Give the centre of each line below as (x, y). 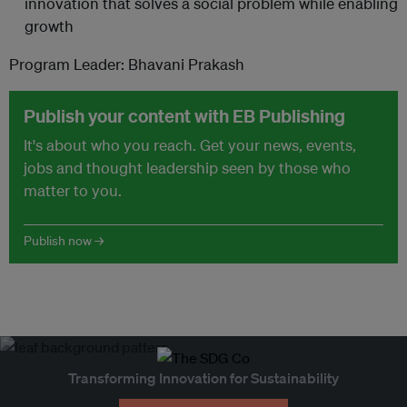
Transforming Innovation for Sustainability (203, 378)
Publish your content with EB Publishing (184, 116)
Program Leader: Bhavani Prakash (127, 64)
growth (49, 26)
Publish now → (64, 241)
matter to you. (73, 190)
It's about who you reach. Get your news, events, (190, 145)
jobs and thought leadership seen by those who (187, 168)
